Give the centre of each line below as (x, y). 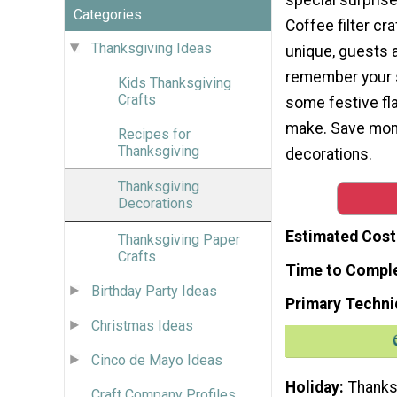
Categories (108, 14)
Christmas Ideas (142, 325)
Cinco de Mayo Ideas (157, 360)
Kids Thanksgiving (175, 82)
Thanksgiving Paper (179, 239)
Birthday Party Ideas (154, 291)
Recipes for (154, 134)
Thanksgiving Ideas (152, 48)
